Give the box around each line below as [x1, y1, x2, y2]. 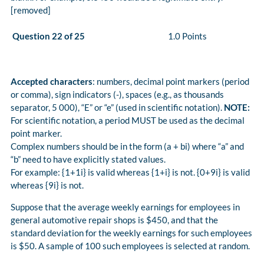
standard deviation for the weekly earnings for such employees [11, 227, 252, 239]
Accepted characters [11, 76, 93, 87]
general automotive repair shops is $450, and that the [11, 214, 218, 226]
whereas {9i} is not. [11, 180, 84, 191]
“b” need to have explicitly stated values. [11, 154, 166, 165]
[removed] [11, 5, 51, 16]
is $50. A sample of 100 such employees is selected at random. [11, 240, 250, 252]
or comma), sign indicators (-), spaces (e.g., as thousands [11, 89, 224, 100]
